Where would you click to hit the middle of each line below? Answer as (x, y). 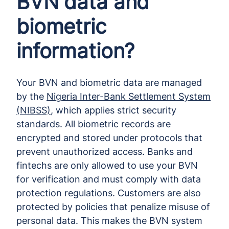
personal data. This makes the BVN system (109, 220)
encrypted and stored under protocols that (109, 138)
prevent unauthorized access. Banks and (105, 151)
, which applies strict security (113, 110)
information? (76, 51)
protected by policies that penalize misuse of (113, 207)
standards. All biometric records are (94, 124)
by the (31, 96)
